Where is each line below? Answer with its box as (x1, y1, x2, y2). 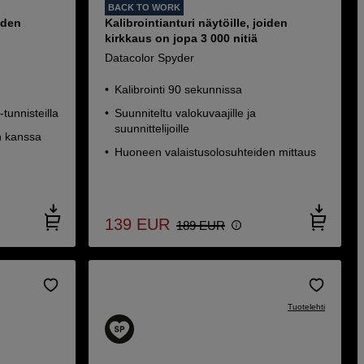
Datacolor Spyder (104, 51, 194, 64)
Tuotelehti (287, 302, 325, 311)
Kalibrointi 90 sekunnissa (114, 83, 242, 96)
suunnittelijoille (114, 122, 189, 135)
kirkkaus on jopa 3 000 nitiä (104, 32, 258, 45)
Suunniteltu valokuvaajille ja (114, 106, 256, 119)
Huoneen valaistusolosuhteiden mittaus (114, 145, 316, 158)
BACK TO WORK (107, 2, 180, 12)
